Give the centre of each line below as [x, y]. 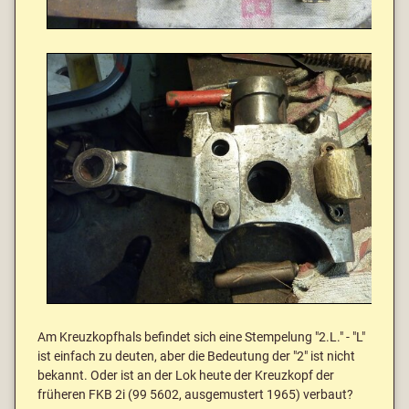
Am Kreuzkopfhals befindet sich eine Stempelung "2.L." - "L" [201, 337]
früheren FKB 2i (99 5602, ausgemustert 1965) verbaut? [195, 394]
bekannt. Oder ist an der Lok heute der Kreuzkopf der [186, 375]
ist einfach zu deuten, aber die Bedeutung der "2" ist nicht [196, 356]
